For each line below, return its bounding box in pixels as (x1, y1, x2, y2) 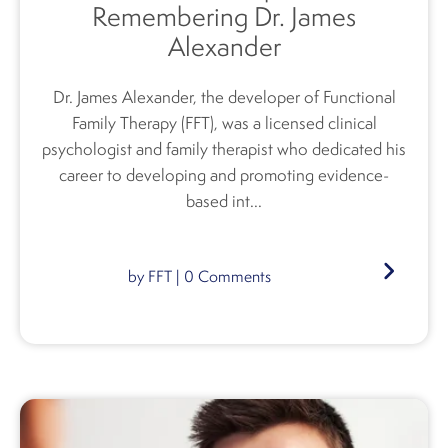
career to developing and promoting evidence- (59, 164, 389, 187)
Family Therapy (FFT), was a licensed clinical (71, 112, 377, 135)
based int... (186, 190, 262, 213)
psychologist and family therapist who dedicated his (42, 138, 406, 161)
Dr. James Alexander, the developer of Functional (52, 86, 396, 109)
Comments (193, 266, 271, 288)
